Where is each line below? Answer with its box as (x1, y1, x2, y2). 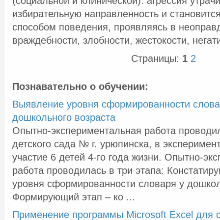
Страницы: (131, 53, 182, 64)
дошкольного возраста (12, 112, 115, 123)
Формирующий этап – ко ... (12, 192, 135, 202)
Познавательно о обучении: (12, 81, 148, 92)
